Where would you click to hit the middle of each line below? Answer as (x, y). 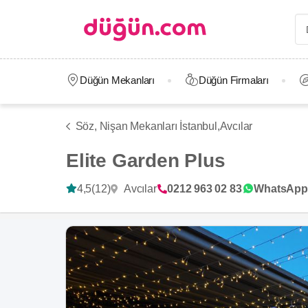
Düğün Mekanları (117, 80)
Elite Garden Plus (146, 161)
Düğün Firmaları (233, 80)
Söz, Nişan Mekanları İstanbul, (147, 126)
